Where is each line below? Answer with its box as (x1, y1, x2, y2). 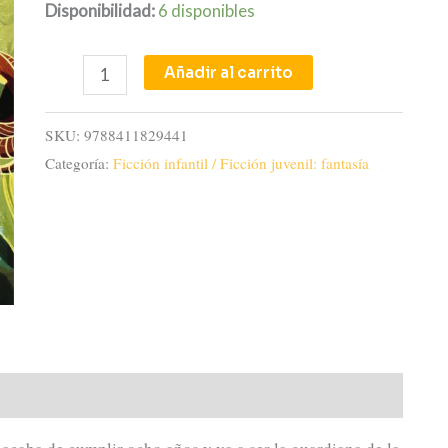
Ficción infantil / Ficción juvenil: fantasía (112, 152, 369, 173)
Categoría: (44, 152, 113, 173)
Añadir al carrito (164, 62, 294, 82)
